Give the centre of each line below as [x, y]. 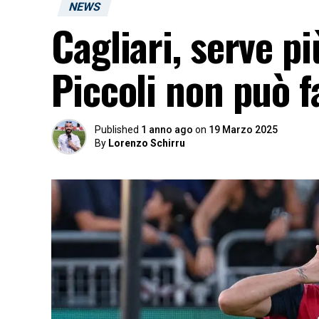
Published [117, 130]
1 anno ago [167, 130]
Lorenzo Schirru [147, 143]
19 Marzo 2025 [243, 130]
